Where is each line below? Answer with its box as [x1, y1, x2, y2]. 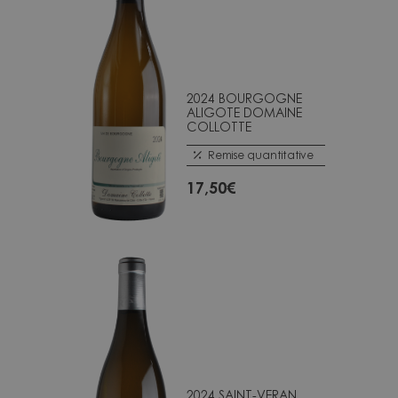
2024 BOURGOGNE [187, 90, 302, 106]
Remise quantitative [208, 147, 314, 162]
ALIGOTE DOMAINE [187, 104, 302, 120]
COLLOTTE [187, 118, 251, 134]
